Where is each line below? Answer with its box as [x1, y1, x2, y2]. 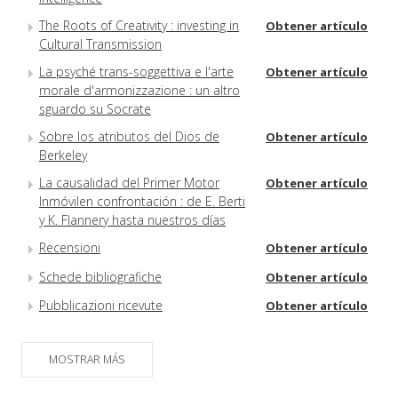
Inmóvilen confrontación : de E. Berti [39, 193, 245, 211]
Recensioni [39, 239, 100, 257]
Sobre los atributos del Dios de [39, 128, 219, 146]
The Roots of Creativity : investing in [39, 17, 239, 35]
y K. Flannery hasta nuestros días [39, 211, 226, 229]
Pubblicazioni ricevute [39, 296, 163, 314]
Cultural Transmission [39, 36, 162, 53]
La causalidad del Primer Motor [39, 174, 219, 192]
